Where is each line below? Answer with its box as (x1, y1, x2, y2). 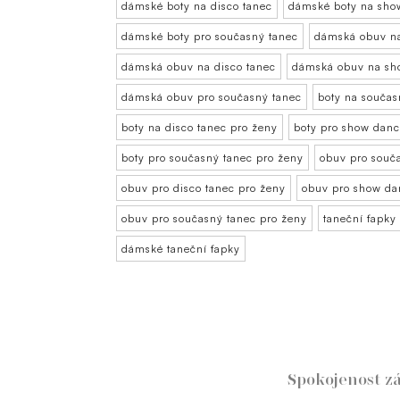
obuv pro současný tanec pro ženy (121, 212, 307, 226)
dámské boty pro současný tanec (121, 29, 298, 44)
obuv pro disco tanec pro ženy (121, 181, 286, 196)
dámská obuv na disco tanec (121, 60, 276, 74)
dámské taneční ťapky (121, 242, 240, 256)
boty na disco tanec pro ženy (121, 121, 278, 135)
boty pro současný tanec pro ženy (121, 151, 304, 165)
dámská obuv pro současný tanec (121, 90, 302, 104)
